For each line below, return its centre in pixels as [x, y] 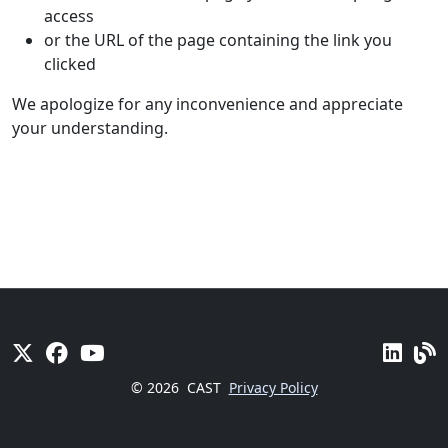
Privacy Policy [273, 387]
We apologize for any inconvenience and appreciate [207, 104]
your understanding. [90, 128]
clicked [70, 64]
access [69, 16]
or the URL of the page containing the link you [218, 40]
